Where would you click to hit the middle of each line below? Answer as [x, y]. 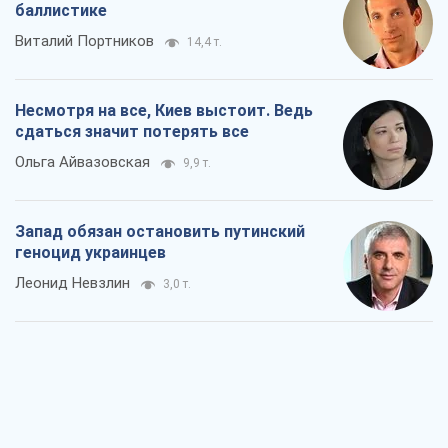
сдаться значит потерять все [132, 131]
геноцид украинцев [90, 252]
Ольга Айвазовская [82, 161]
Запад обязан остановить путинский [160, 231]
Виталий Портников [84, 40]
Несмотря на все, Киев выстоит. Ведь [164, 110]
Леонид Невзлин [72, 282]
